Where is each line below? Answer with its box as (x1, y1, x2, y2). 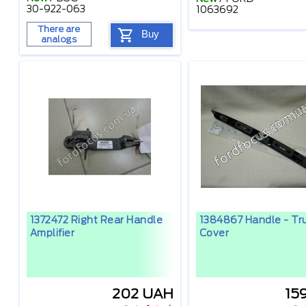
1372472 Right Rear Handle (29, 214, 163, 226)
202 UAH (111, 286, 173, 303)
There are (38, 24, 80, 35)
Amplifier (29, 227, 74, 239)
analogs (41, 34, 76, 45)
